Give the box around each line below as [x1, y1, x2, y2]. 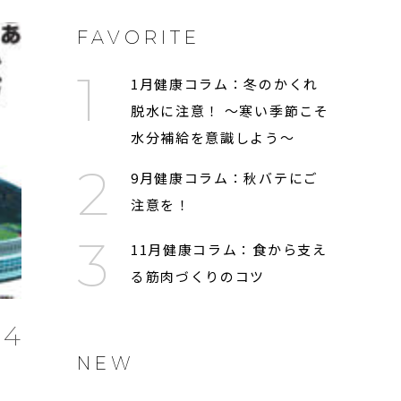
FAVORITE [76, 27, 200, 49]
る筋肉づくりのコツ [130, 267, 266, 286]
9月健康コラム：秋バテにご [130, 168, 319, 188]
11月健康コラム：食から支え [130, 240, 328, 260]
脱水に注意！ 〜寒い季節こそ [130, 101, 329, 121]
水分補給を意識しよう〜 [130, 128, 295, 148]
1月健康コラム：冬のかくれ [130, 74, 319, 94]
